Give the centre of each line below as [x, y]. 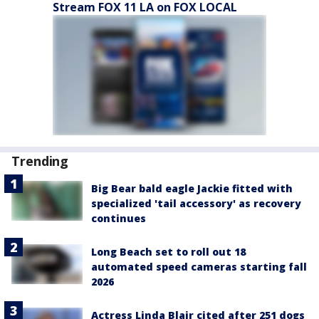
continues [119, 219]
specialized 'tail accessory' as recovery [196, 204]
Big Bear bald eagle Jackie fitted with [192, 189]
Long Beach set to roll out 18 [168, 252]
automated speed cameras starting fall [199, 267]
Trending [40, 161]
